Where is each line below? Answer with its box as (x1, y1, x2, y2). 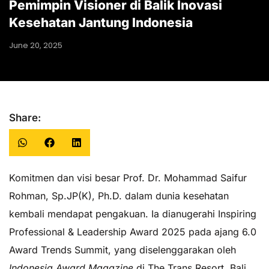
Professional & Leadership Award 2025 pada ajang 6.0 (9, 226, 256, 238)
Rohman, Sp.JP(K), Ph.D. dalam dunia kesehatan (9, 190, 229, 202)
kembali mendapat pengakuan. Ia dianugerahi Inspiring (9, 208, 256, 220)
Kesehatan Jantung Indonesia (9, 15, 193, 31)
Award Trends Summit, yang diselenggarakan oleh (9, 244, 236, 256)
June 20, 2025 (9, 40, 62, 52)
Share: (9, 112, 41, 124)
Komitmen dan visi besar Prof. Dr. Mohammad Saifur (9, 172, 247, 184)
